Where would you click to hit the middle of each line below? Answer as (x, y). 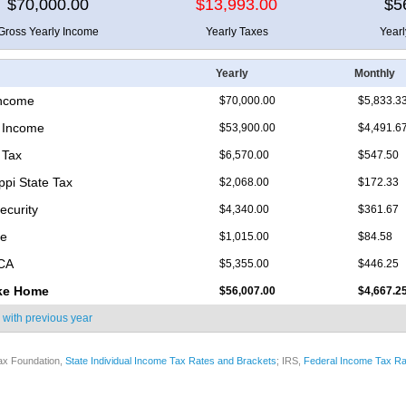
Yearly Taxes (237, 32)
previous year (59, 319)
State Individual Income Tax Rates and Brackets (171, 361)
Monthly (375, 74)
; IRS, (290, 361)
